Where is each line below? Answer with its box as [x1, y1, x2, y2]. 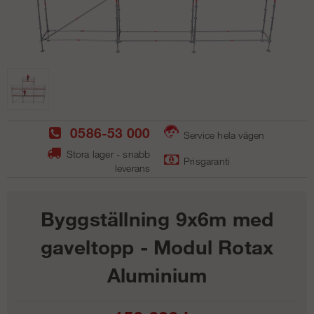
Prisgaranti [180, 155, 231, 168]
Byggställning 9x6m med [40, 206, 274, 231]
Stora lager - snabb [63, 148, 151, 161]
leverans [114, 162, 151, 175]
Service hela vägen [180, 129, 265, 142]
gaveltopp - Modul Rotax [40, 234, 274, 259]
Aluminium [107, 262, 207, 287]
